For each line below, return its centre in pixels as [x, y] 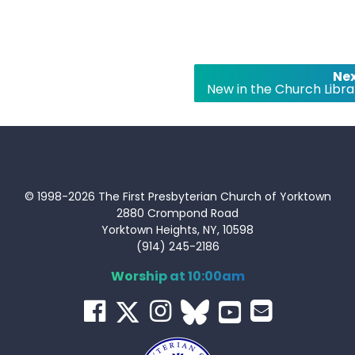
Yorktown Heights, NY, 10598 [177, 229]
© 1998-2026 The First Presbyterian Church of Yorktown [177, 196]
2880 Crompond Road [177, 213]
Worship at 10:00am [177, 276]
